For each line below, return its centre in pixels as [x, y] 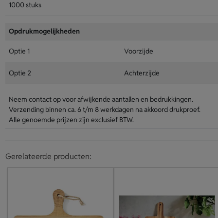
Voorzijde [138, 51]
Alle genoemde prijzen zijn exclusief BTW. [71, 120]
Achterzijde [142, 73]
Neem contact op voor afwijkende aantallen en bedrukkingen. [101, 99]
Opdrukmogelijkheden [44, 31]
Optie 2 [20, 73]
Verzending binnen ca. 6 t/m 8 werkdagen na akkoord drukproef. [104, 109]
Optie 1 [19, 51]
